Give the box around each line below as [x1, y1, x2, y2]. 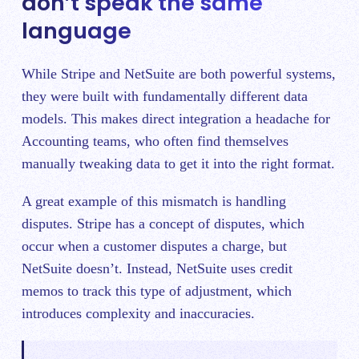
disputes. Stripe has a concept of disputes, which [22, 216, 305, 232]
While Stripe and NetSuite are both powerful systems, [22, 66, 336, 83]
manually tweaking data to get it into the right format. [22, 155, 335, 172]
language [22, 15, 131, 46]
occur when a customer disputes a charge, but [22, 238, 287, 255]
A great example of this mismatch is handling [22, 193, 286, 210]
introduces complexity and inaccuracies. [22, 305, 259, 322]
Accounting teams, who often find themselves [22, 133, 288, 150]
